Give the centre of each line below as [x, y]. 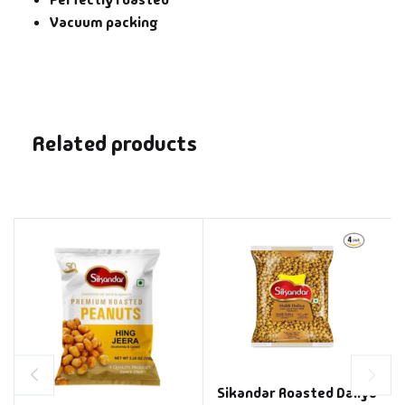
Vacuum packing [104, 23]
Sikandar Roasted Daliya [297, 393]
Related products [114, 144]
